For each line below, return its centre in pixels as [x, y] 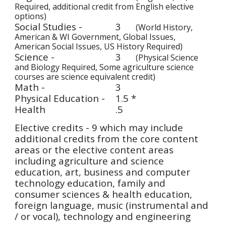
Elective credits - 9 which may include [99, 127]
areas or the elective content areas [94, 150]
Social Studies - [50, 26]
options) [31, 16]
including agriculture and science [90, 161]
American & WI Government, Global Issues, [95, 37]
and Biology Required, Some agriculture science [104, 67]
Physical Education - [60, 98]
